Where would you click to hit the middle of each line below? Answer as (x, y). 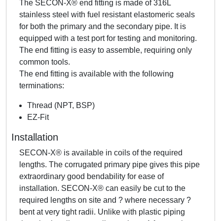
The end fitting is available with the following (96, 74)
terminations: (42, 85)
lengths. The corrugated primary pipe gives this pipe (110, 164)
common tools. (45, 62)
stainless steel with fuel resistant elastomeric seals (107, 14)
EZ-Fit (38, 117)
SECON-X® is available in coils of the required (101, 152)
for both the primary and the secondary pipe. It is (103, 26)
